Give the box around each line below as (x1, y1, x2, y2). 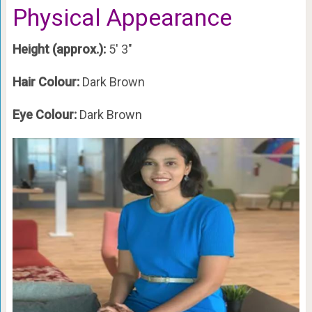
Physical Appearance (12, 3, 232, 31)
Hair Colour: (12, 74, 82, 89)
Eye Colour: (12, 107, 79, 122)
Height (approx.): (12, 41, 109, 56)
